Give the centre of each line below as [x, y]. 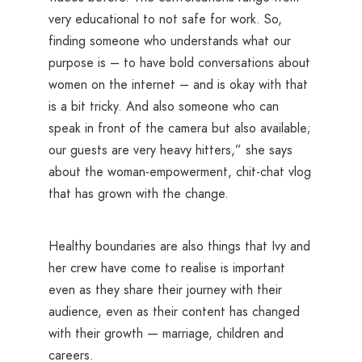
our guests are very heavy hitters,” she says [170, 149]
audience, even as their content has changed [174, 311]
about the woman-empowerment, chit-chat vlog [180, 171]
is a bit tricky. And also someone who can [164, 106]
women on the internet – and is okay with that [178, 84]
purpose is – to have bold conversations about [179, 62]
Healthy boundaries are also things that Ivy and [179, 246]
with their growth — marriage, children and [166, 333]
